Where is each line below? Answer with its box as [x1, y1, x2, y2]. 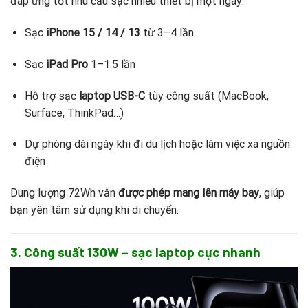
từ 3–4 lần [140, 26, 194, 40]
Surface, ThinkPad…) [24, 106, 124, 120]
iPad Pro [45, 57, 88, 71]
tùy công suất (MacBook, [144, 89, 269, 102]
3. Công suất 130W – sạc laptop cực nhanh [10, 244, 261, 261]
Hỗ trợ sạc [24, 89, 79, 102]
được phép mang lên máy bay [118, 186, 259, 200]
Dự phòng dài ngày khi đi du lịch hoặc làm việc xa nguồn [24, 137, 290, 151]
